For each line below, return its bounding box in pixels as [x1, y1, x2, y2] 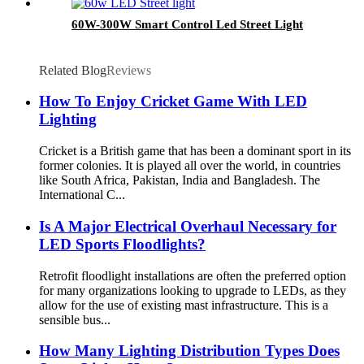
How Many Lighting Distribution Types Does [39, 342, 340, 360]
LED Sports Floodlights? [39, 235, 206, 253]
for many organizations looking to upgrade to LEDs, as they [39, 283, 346, 297]
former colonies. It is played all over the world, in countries [39, 158, 340, 173]
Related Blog [39, 63, 106, 77]
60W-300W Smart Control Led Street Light [71, 17, 303, 31]
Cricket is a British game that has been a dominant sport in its [39, 144, 351, 158]
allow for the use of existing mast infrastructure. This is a [39, 297, 328, 312]
